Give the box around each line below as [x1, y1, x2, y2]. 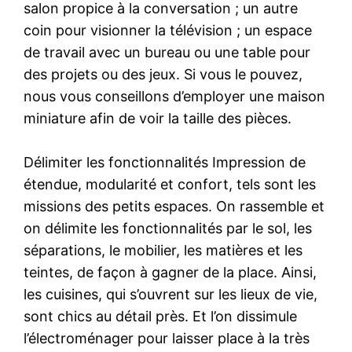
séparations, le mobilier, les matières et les [24, 241, 303, 258]
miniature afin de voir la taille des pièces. [24, 109, 292, 126]
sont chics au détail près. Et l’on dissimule [24, 307, 298, 324]
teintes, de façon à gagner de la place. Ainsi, [24, 263, 317, 280]
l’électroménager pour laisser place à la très [24, 329, 310, 346]
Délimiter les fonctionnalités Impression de [24, 153, 306, 170]
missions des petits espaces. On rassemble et [24, 197, 325, 214]
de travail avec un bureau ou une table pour [24, 43, 311, 60]
